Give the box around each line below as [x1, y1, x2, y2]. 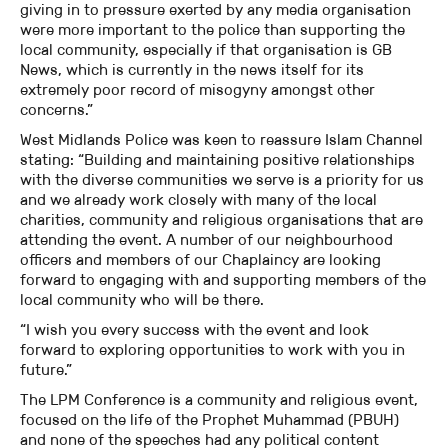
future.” [20, 360, 72, 380]
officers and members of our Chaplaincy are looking [20, 250, 381, 270]
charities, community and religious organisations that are [20, 210, 423, 230]
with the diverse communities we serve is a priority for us [20, 170, 424, 190]
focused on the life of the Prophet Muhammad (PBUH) [20, 410, 399, 430]
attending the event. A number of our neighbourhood [20, 230, 393, 250]
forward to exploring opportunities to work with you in [20, 340, 405, 360]
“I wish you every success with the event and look [20, 320, 369, 340]
